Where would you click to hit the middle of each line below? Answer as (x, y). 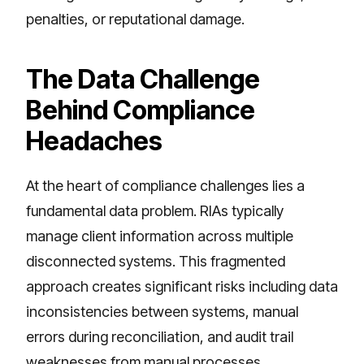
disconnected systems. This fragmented (156, 261)
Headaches (94, 141)
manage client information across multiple (160, 236)
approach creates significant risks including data (182, 286)
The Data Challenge (143, 79)
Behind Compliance (141, 110)
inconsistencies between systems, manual (162, 311)
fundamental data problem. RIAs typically (155, 210)
